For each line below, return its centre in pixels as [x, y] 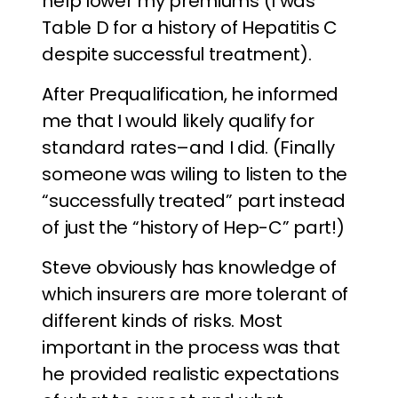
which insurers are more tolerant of [195, 294]
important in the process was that [191, 347]
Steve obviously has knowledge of [189, 267]
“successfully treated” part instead [194, 201]
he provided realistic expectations [191, 374]
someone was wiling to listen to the [195, 174]
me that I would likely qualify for [178, 121]
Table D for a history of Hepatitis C [190, 28]
